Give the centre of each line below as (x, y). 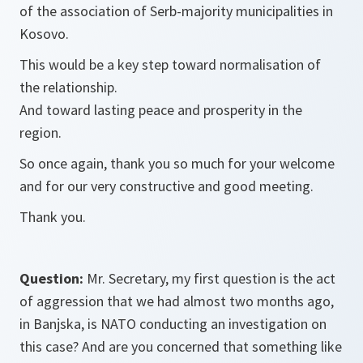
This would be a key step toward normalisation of (170, 64)
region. (41, 132)
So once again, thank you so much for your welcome (177, 163)
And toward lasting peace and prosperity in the (161, 110)
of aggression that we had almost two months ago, (177, 301)
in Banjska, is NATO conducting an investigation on (173, 324)
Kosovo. (44, 34)
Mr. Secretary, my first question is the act (209, 278)
